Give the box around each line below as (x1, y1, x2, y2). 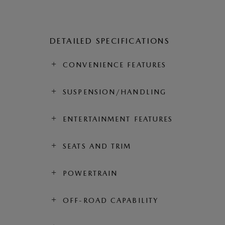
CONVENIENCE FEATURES (63, 60, 167, 69)
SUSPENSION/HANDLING (63, 87, 167, 96)
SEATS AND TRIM (63, 142, 132, 150)
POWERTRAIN (63, 169, 118, 177)
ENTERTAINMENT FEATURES (63, 115, 173, 123)
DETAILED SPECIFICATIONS (50, 36, 170, 46)
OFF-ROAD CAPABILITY (63, 196, 159, 204)
